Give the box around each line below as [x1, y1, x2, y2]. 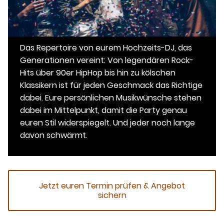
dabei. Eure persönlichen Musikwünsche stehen [20, 92, 201, 104]
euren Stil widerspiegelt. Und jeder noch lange [20, 117, 195, 129]
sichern [97, 189, 126, 201]
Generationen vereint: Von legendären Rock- [20, 54, 193, 66]
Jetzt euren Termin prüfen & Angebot [39, 180, 185, 192]
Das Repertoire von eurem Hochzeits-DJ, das [20, 42, 192, 54]
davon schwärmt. [20, 129, 87, 141]
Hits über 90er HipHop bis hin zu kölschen [20, 67, 175, 79]
